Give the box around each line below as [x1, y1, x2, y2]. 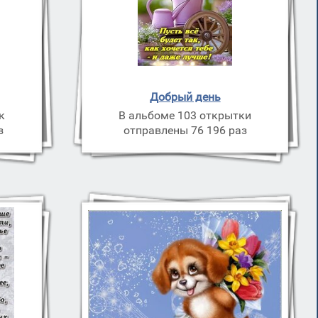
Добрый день [149, 90, 221, 104]
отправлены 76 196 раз [123, 124, 247, 137]
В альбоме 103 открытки [119, 109, 252, 122]
